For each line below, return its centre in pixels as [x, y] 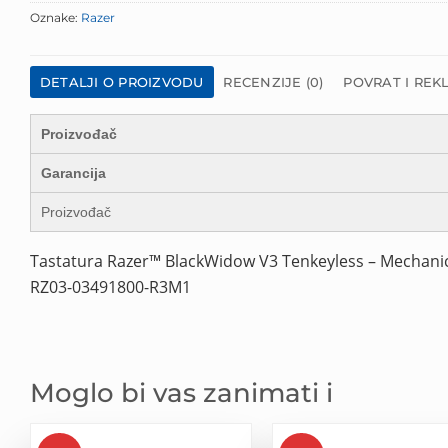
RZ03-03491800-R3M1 [110, 287]
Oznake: [55, 17]
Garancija [73, 173]
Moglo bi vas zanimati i [181, 393]
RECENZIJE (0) [273, 81]
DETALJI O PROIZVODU [121, 81]
